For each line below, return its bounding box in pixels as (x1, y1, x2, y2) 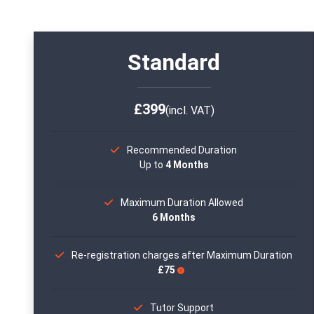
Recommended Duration (127, 144, 237, 156)
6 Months (152, 212, 196, 223)
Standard (128, 49, 220, 76)
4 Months (165, 159, 209, 170)
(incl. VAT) (165, 104, 214, 117)
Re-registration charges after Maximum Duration (69, 250, 292, 261)
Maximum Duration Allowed (121, 197, 243, 208)
